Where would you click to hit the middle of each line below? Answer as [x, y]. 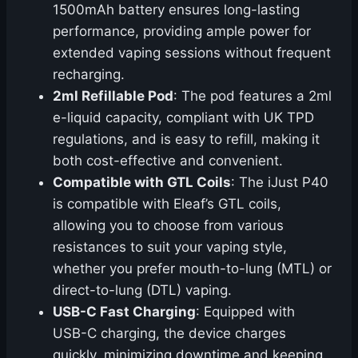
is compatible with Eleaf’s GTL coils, [167, 204]
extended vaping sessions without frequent [192, 53]
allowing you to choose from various [168, 226]
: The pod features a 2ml [253, 96]
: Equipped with [245, 312]
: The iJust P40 [280, 183]
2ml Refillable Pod [113, 96]
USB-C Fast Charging [124, 312]
